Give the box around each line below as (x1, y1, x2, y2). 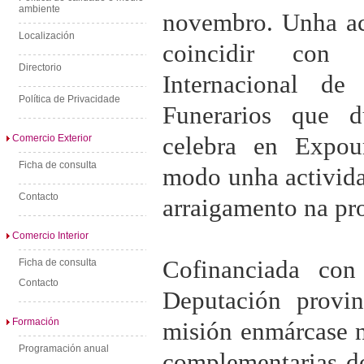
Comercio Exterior (12, 132, 92, 144)
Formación (12, 316, 59, 327)
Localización (19, 30, 75, 41)
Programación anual (19, 343, 109, 354)
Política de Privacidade (19, 93, 120, 105)
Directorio (19, 62, 62, 73)
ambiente (19, 3, 60, 15)
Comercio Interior (12, 230, 89, 241)
